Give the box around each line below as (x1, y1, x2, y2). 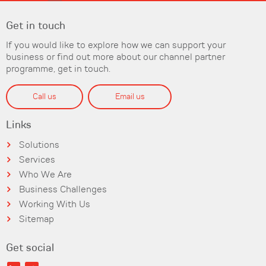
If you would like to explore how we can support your (6, 40, 226, 50)
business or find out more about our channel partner (6, 52, 225, 62)
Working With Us (19, 200, 91, 210)
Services (19, 156, 56, 166)
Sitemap (19, 215, 55, 225)
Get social (6, 243, 54, 254)
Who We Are (19, 170, 72, 180)
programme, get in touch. (6, 64, 110, 74)
